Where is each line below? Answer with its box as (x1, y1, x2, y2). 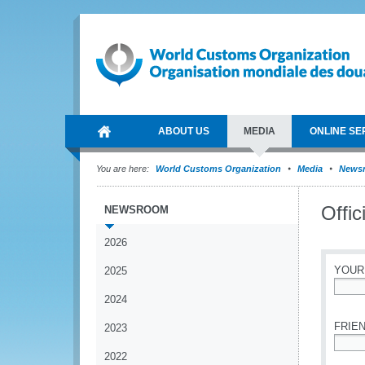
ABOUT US (158, 125, 209, 137)
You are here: (96, 164, 149, 174)
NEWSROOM (104, 204, 169, 216)
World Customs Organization (156, 164, 284, 174)
